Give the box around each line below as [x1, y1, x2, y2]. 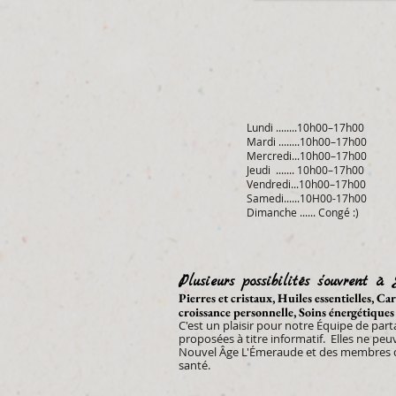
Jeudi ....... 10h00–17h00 [247, 163, 364, 177]
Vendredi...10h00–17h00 [247, 177, 366, 191]
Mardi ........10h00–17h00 [247, 134, 367, 148]
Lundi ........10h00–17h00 [247, 120, 364, 134]
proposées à [179, 331, 243, 346]
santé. [179, 357, 216, 373]
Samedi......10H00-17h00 [247, 191, 367, 205]
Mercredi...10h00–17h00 [247, 148, 367, 163]
